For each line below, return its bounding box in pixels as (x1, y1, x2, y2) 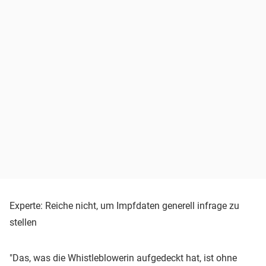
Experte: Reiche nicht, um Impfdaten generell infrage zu (9, 200, 239, 212)
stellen (9, 217, 37, 229)
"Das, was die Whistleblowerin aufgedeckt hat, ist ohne (9, 252, 237, 264)
